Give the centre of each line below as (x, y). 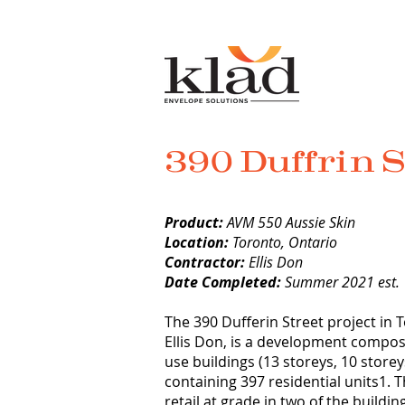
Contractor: (207, 262)
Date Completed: (225, 282)
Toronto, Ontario (283, 242)
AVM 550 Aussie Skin (291, 222)
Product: (196, 222)
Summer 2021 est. (342, 282)
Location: (197, 242)
